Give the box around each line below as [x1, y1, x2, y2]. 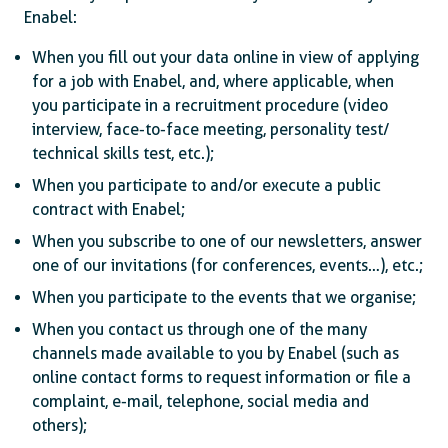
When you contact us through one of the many [32, 320, 367, 339]
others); [32, 416, 87, 435]
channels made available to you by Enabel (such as [32, 344, 399, 363]
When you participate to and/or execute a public [32, 176, 381, 195]
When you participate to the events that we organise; [32, 288, 416, 307]
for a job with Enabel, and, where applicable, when [32, 72, 394, 91]
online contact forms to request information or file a [32, 368, 411, 387]
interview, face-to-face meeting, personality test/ [32, 120, 390, 139]
